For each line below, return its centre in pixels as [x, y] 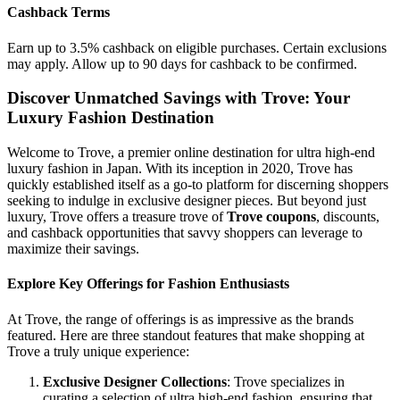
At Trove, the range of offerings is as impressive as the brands [180, 319]
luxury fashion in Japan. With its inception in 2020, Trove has [180, 168]
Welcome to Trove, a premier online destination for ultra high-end [191, 152]
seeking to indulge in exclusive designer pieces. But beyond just [187, 200]
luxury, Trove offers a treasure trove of [117, 217]
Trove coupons [271, 217]
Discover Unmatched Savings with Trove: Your [179, 98]
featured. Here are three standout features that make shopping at [186, 335]
